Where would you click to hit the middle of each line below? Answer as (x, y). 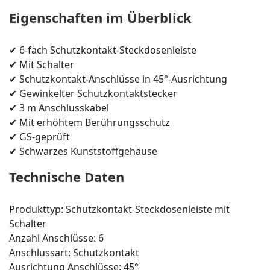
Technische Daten (67, 176)
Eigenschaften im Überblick (100, 17)
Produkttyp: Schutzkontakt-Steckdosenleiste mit (119, 209)
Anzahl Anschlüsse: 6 (56, 238)
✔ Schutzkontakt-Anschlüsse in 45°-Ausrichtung (118, 79)
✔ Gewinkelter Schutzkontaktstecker (93, 93)
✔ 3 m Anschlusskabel (59, 108)
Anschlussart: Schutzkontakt (74, 252)
